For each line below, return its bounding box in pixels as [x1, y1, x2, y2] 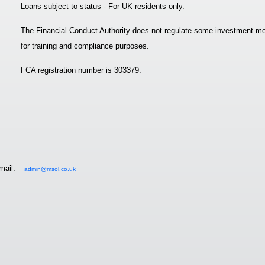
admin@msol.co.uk [24, 166, 76, 172]
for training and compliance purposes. [21, 41, 149, 50]
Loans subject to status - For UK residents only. [21, 2, 185, 11]
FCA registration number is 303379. [21, 66, 141, 75]
